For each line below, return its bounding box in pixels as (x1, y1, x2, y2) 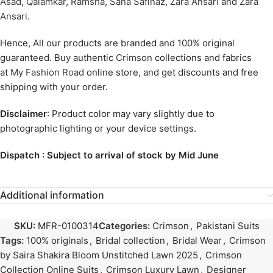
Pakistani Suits (196, 220, 260, 232)
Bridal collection (96, 235, 165, 247)
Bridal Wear (172, 235, 222, 247)
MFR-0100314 (37, 220, 99, 232)
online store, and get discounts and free (84, 66, 258, 79)
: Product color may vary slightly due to (47, 108, 214, 120)
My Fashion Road (10, 66, 84, 79)
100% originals (26, 235, 88, 247)
